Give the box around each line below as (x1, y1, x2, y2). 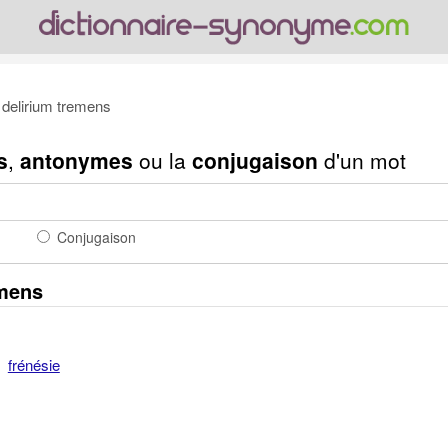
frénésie (7, 354, 60, 375)
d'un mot (317, 145, 406, 175)
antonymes (19, 145, 133, 175)
